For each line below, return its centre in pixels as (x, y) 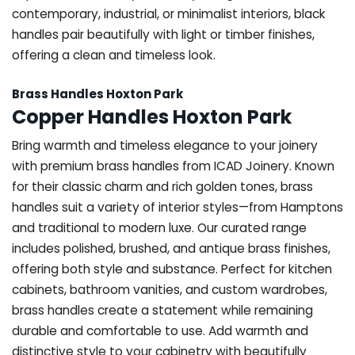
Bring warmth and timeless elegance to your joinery (165, 145)
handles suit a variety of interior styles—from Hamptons (177, 207)
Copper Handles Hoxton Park (152, 116)
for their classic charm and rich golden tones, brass (162, 186)
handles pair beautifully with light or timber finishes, (163, 34)
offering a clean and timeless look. (114, 55)
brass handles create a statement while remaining (162, 310)
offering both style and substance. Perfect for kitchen (172, 269)
